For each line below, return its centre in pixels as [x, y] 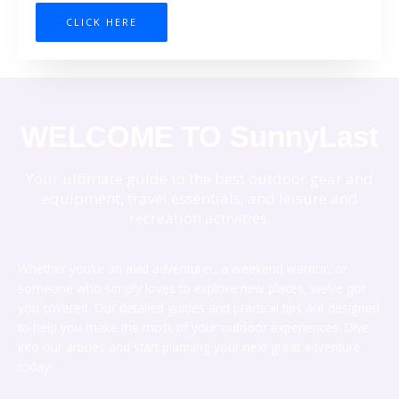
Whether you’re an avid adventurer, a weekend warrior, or [183, 268]
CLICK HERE [102, 21]
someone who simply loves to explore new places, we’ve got [191, 288]
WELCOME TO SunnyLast [199, 136]
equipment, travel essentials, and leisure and [199, 198]
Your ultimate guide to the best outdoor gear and [199, 178]
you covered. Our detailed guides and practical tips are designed [199, 307]
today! [35, 366]
